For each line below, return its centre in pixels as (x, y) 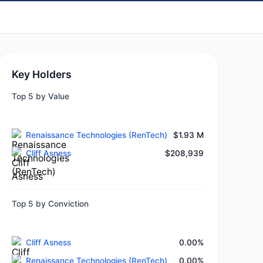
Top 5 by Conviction (50, 204)
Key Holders (42, 74)
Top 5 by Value (41, 97)
